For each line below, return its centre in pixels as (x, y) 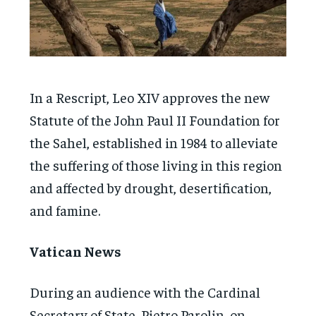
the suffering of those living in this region (156, 164)
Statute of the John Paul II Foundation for (155, 119)
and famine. (65, 209)
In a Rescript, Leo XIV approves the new (150, 97)
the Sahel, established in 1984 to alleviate (154, 142)
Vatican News (76, 250)
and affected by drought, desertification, (151, 187)
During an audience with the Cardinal (145, 291)
